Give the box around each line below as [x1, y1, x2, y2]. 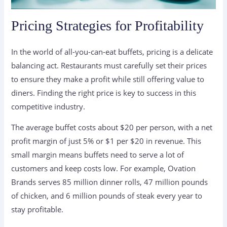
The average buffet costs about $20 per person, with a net [11, 122, 213, 133]
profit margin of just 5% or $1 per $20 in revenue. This [11, 136, 202, 146]
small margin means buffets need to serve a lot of [11, 149, 184, 160]
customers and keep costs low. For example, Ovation [11, 163, 196, 174]
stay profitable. [11, 204, 64, 215]
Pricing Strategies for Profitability [11, 17, 204, 33]
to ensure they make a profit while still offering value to [11, 73, 205, 84]
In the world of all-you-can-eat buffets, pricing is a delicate [11, 46, 213, 57]
